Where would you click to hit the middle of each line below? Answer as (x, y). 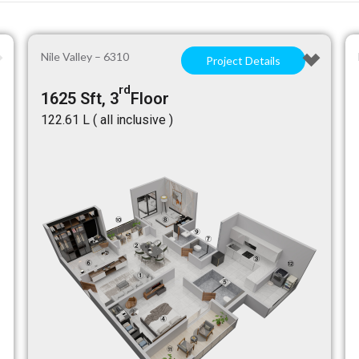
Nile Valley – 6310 (85, 56)
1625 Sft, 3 (80, 99)
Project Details (243, 61)
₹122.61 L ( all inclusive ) (107, 120)
